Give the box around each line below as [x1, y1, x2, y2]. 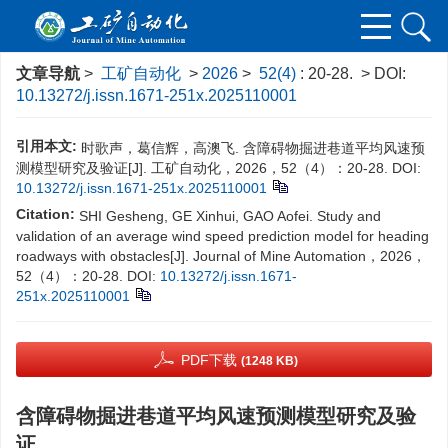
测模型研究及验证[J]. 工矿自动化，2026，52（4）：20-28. [16, 160, 388, 176]
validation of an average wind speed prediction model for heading [16, 228, 429, 244]
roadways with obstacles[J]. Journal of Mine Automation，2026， [16, 248, 426, 264]
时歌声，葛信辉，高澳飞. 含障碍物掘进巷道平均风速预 [81, 140, 425, 156]
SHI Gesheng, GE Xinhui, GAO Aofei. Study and [79, 208, 381, 224]
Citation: [16, 206, 75, 222]
